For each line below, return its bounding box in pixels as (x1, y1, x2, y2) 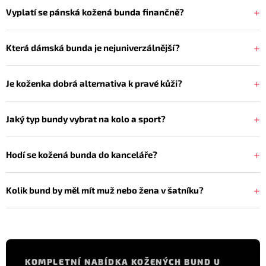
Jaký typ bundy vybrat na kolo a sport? (6, 113, 166, 125)
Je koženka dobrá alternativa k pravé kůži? (6, 78, 182, 89)
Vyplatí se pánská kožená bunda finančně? (6, 7, 184, 18)
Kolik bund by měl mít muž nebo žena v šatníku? (6, 185, 204, 196)
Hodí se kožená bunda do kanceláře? (6, 149, 157, 160)
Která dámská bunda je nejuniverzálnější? (6, 42, 180, 53)
